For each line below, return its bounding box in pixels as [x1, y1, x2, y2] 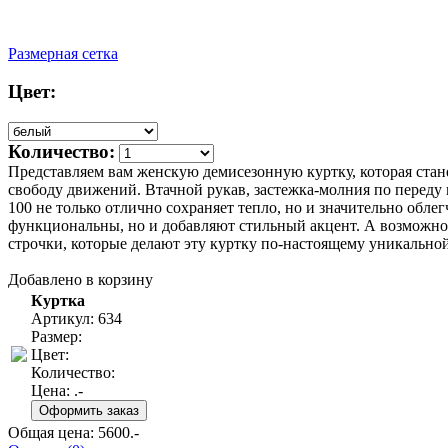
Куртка [31, 292, 85, 310]
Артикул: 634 [31, 310, 122, 328]
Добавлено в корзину [8, 271, 153, 289]
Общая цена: [8, 424, 98, 442]
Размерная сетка [8, 44, 118, 62]
